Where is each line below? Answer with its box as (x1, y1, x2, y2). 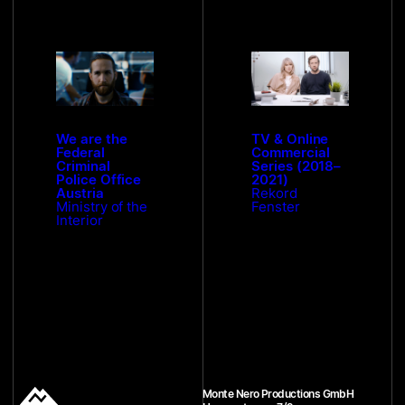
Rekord (251, 184, 297, 202)
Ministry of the (56, 197, 148, 215)
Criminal (56, 156, 110, 174)
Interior (56, 211, 103, 229)
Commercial (251, 143, 330, 161)
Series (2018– (251, 156, 342, 174)
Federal (56, 143, 105, 161)
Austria (56, 184, 104, 202)
